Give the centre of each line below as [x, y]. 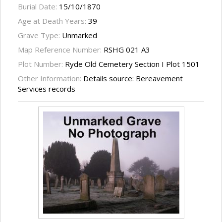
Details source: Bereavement [133, 79]
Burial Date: [38, 7]
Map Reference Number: [61, 50]
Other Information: [51, 79]
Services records [47, 89]
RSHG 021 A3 [127, 50]
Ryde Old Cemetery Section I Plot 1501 [132, 64]
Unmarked [80, 35]
